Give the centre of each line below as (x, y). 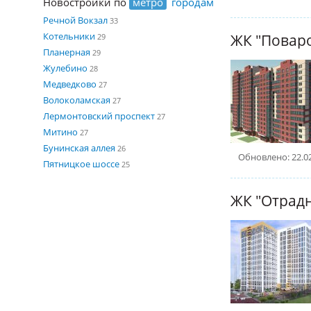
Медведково (70, 84)
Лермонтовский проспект (99, 116)
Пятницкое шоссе (81, 164)
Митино (60, 132)
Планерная (67, 52)
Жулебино (65, 68)
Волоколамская (77, 100)
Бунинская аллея (79, 148)
